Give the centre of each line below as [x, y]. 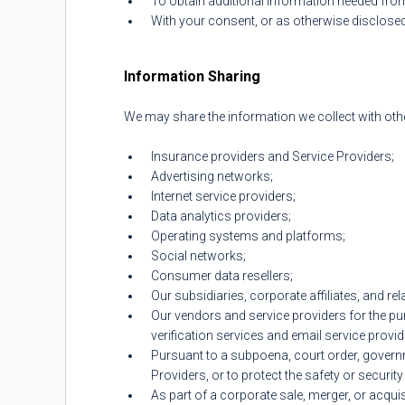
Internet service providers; [223, 196]
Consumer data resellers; [222, 276]
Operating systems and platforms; [248, 236]
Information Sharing [192, 76]
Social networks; [198, 256]
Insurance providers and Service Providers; [273, 156]
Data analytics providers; [221, 216]
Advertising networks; [212, 176]
